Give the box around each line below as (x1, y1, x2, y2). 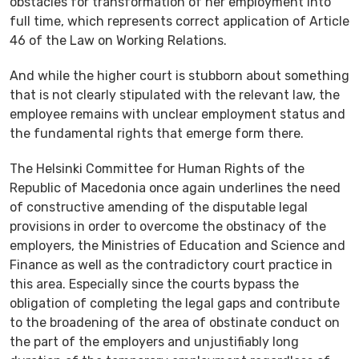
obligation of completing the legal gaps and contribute (10, 295, 340, 311)
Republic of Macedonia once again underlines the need (10, 179, 341, 196)
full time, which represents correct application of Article (10, 13, 349, 29)
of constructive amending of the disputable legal (10, 199, 308, 215)
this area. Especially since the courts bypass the (10, 276, 299, 292)
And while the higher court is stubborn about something (10, 67, 349, 83)
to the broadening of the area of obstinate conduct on (10, 314, 340, 330)
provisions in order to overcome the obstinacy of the (10, 218, 326, 234)
